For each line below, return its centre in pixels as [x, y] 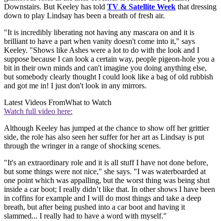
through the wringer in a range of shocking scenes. [82, 146]
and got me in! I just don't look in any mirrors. [75, 86]
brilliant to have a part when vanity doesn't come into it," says [99, 41]
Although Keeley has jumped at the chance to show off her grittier [107, 128]
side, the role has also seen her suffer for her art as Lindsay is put [104, 137]
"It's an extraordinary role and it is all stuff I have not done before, [106, 163]
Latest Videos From [35, 103]
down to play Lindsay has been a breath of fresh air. [84, 16]
